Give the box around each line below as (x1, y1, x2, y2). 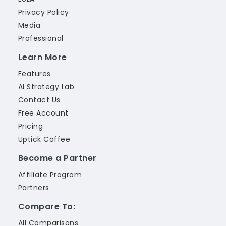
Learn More (18, 51, 67, 63)
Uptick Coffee (18, 134, 71, 144)
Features (18, 69, 51, 79)
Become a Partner (18, 152, 97, 164)
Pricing (18, 121, 43, 131)
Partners (18, 183, 49, 193)
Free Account (18, 108, 69, 118)
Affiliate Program (18, 169, 82, 180)
